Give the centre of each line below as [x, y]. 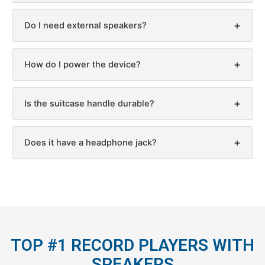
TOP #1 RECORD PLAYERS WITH [132, 245]
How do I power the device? [83, 64]
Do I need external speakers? [85, 25]
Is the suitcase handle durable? [89, 104]
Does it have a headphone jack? [91, 143]
